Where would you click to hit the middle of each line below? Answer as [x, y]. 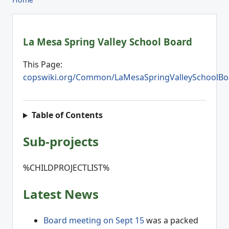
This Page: [43, 65]
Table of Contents [68, 115]
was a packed [171, 221]
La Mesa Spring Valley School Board [108, 41]
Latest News [61, 194]
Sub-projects [61, 142]
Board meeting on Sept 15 [94, 221]
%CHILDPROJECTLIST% [66, 168]
